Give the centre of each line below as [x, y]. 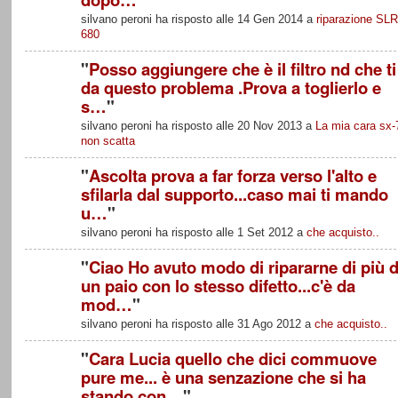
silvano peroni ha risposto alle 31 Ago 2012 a [197, 324]
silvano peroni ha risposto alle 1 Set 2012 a [193, 233]
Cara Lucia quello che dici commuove [232, 358]
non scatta [107, 141]
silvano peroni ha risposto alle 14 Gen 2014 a [198, 20]
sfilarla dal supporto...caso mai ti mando [234, 194]
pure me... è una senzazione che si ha [223, 377]
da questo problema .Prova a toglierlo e [231, 87]
